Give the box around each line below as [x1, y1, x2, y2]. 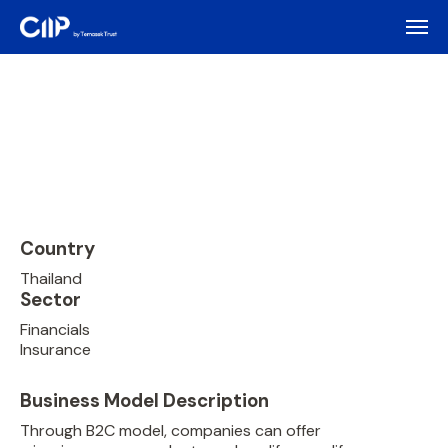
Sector [20, 287, 81, 312]
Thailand [20, 268, 82, 289]
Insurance [20, 339, 91, 360]
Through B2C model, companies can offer [20, 420, 321, 441]
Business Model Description [20, 388, 269, 413]
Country [20, 236, 95, 261]
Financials [20, 319, 90, 340]
